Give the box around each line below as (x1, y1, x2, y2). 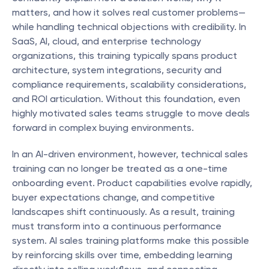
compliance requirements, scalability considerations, (12, 79, 246, 90)
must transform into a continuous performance (12, 220, 222, 232)
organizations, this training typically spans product (12, 50, 237, 61)
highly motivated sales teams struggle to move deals (12, 107, 250, 119)
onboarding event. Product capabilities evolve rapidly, (12, 177, 252, 189)
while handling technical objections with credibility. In (12, 21, 246, 32)
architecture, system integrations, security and (12, 64, 222, 76)
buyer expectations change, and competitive (12, 192, 215, 203)
